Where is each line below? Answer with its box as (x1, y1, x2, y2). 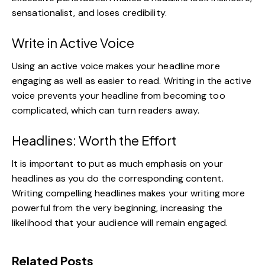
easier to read (98, 74, 160, 87)
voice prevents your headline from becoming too (12, 89, 225, 102)
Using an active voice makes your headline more (12, 59, 220, 72)
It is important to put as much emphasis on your (12, 157, 223, 170)
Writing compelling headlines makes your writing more (12, 186, 245, 199)
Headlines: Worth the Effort (12, 131, 176, 148)
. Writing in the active (159, 74, 251, 87)
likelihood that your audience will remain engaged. (12, 216, 228, 229)
